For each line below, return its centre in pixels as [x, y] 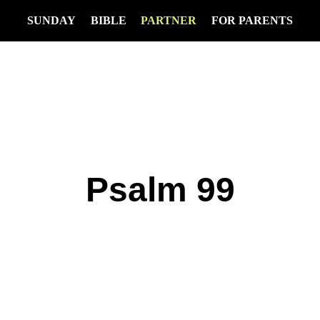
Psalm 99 [160, 189]
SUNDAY [51, 20]
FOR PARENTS [252, 20]
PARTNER [169, 20]
